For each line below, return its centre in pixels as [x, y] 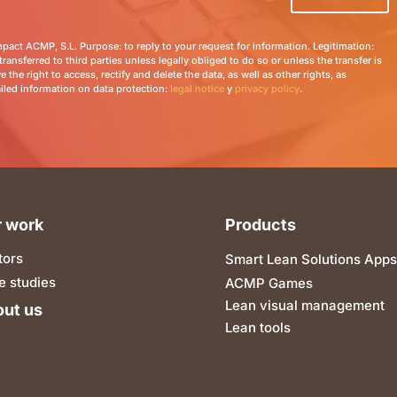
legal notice [198, 89]
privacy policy [268, 89]
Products [260, 224]
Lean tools [257, 327]
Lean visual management [304, 305]
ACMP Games [269, 283]
